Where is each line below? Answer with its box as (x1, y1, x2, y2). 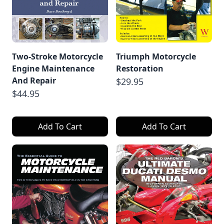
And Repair (12, 74, 56, 86)
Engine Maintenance (12, 62, 94, 74)
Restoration (116, 62, 163, 74)
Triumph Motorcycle (116, 50, 196, 62)
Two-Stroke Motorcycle (12, 50, 103, 62)
